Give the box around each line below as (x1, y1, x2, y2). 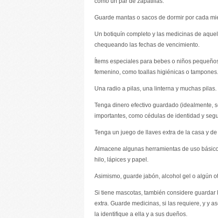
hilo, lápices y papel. (94, 156, 148, 163)
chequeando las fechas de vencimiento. (94, 41, 200, 48)
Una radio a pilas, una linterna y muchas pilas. (94, 85, 217, 92)
